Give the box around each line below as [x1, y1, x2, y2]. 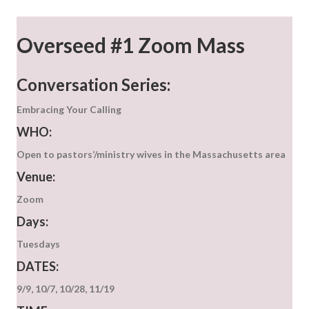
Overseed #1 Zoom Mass [17, 32, 245, 58]
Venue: [17, 169, 55, 185]
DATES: [17, 259, 59, 275]
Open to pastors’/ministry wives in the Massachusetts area [17, 148, 286, 161]
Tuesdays [17, 238, 60, 250]
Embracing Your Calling [17, 103, 121, 116]
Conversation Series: [17, 74, 170, 95]
